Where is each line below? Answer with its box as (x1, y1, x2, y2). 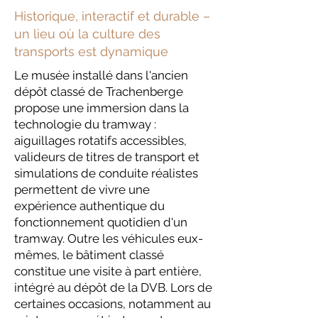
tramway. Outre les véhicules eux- (14, 231, 203, 246)
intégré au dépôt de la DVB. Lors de (14, 280, 212, 295)
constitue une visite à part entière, (14, 264, 202, 278)
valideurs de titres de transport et (14, 150, 199, 164)
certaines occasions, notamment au (14, 297, 211, 311)
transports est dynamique (14, 44, 168, 59)
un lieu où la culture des (14, 26, 160, 41)
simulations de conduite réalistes (14, 166, 198, 180)
